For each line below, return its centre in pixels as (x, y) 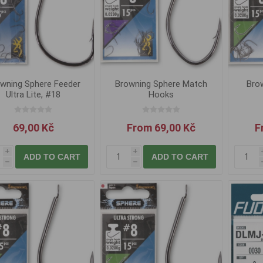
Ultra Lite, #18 (33, 95)
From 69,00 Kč (161, 128)
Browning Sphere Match (161, 84)
